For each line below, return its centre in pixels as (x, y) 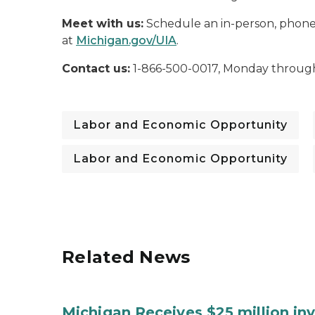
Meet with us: (103, 24)
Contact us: (96, 69)
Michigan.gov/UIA (126, 40)
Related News (126, 257)
